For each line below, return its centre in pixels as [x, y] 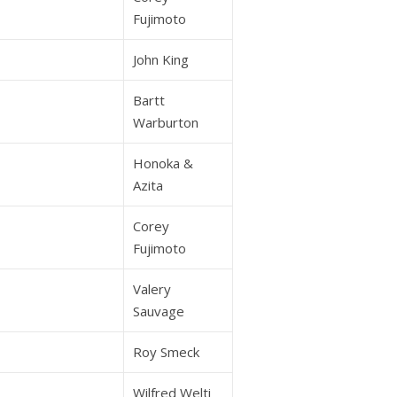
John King [161, 59]
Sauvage [159, 311]
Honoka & [163, 163]
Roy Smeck [166, 352]
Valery [152, 289]
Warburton [166, 122]
